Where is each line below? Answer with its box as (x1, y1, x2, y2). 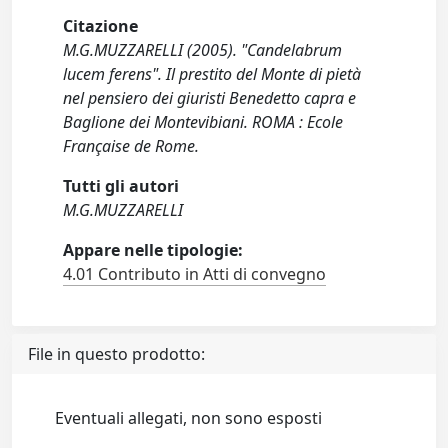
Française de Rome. (63, 135, 200, 157)
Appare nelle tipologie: (63, 239, 244, 261)
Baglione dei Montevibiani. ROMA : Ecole (63, 111, 344, 133)
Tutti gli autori (63, 175, 180, 197)
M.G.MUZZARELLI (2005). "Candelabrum (63, 39, 343, 61)
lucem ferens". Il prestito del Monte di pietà (63, 63, 362, 85)
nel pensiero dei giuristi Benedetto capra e (63, 87, 357, 109)
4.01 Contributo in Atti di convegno (63, 263, 327, 285)
